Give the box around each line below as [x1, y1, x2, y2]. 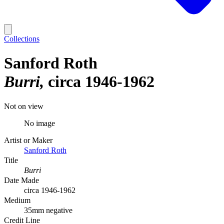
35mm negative [24, 205, 72, 214]
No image [24, 118, 55, 127]
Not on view [4, 101, 43, 110]
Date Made [4, 175, 39, 184]
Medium [4, 195, 30, 204]
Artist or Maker [4, 135, 52, 144]
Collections [4, 34, 39, 43]
